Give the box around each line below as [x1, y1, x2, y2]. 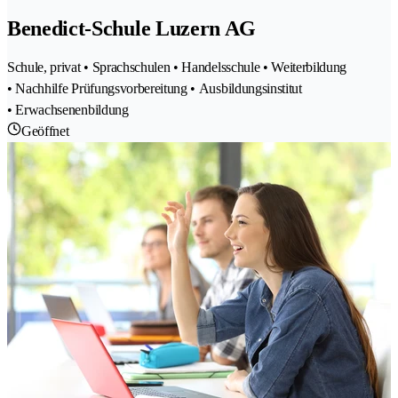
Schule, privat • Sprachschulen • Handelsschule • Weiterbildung [7, 60, 347, 76]
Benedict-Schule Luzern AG [7, 17, 256, 41]
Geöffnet [21, 123, 69, 139]
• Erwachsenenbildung [7, 102, 129, 118]
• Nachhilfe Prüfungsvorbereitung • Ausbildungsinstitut [7, 81, 302, 97]
